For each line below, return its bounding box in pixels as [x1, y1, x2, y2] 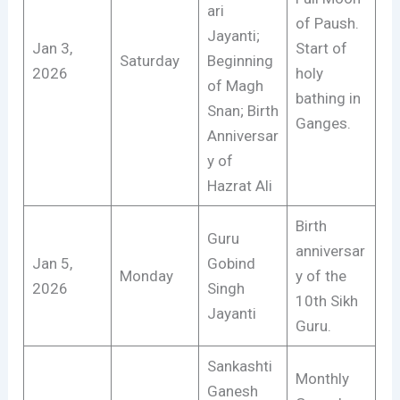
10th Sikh [295, 291, 358, 310]
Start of [295, 38, 347, 57]
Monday [119, 266, 173, 285]
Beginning [206, 51, 273, 70]
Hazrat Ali [206, 176, 272, 195]
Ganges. [295, 113, 351, 132]
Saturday [119, 51, 179, 70]
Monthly [295, 369, 349, 387]
